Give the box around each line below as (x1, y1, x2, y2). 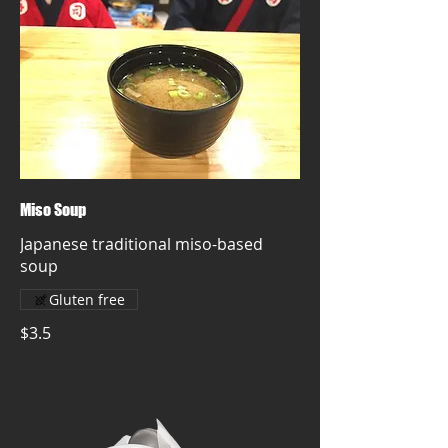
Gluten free (49, 290, 125, 309)
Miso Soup (20, 200, 86, 219)
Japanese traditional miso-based (20, 233, 263, 255)
